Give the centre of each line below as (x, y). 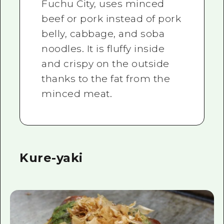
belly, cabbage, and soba (103, 33)
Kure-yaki (51, 158)
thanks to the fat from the (106, 78)
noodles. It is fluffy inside (103, 48)
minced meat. (77, 93)
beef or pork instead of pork (111, 18)
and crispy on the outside (105, 63)
